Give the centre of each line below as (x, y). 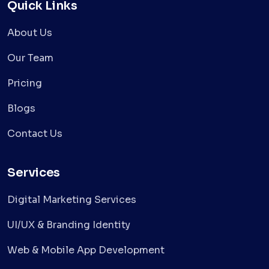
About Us (30, 33)
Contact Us (35, 134)
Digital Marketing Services (72, 200)
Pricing (25, 83)
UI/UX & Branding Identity (69, 225)
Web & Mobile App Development (86, 250)
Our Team (30, 58)
